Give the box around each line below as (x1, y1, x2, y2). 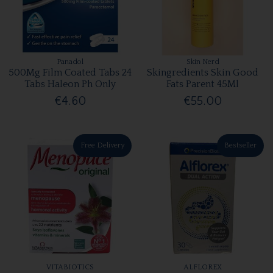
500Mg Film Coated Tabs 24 (9, 66, 132, 78)
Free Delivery (80, 141, 124, 150)
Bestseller (224, 141, 257, 150)
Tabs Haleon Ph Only (24, 78, 116, 90)
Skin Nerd (186, 57, 219, 66)
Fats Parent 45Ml (166, 78, 239, 90)
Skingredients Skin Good (147, 66, 259, 78)
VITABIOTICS (46, 263, 94, 271)
